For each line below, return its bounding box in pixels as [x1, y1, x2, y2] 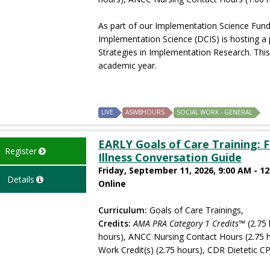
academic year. [98, 59, 157, 71]
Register [4, 145, 37, 157]
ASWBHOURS [125, 107, 165, 116]
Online [98, 177, 127, 189]
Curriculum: [98, 204, 148, 216]
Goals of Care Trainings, [147, 204, 244, 216]
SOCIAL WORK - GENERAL [177, 107, 253, 116]
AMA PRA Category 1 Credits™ [133, 217, 246, 229]
